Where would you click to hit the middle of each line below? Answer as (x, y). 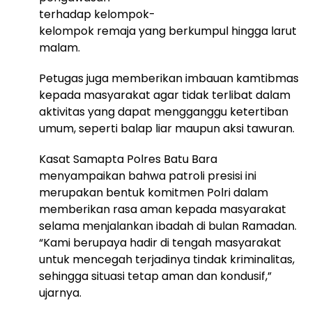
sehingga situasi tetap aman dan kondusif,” (155, 276)
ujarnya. (60, 293)
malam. (60, 48)
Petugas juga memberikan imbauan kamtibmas (169, 78)
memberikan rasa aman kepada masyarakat (163, 209)
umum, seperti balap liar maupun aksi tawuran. (167, 128)
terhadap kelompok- (97, 14)
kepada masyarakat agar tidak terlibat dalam (165, 95)
